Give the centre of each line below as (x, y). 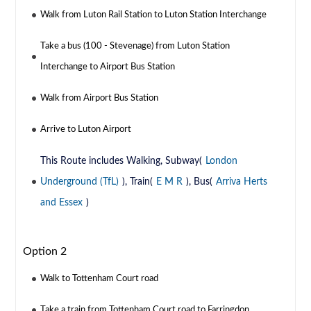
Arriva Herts (242, 182)
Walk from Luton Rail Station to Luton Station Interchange (154, 15)
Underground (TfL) (80, 182)
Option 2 (45, 252)
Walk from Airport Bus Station (100, 99)
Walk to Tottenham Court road (100, 279)
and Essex (62, 203)
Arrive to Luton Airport (86, 130)
